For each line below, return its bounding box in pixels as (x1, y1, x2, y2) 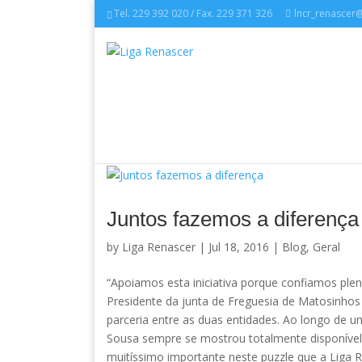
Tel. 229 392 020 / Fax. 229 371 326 (114, 6, 272, 20)
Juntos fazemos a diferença (107, 207, 359, 231)
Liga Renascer (122, 239, 196, 255)
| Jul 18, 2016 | (196, 239, 282, 255)
